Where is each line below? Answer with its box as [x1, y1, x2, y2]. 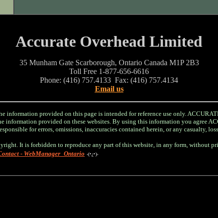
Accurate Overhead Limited [16, 33, 202, 50]
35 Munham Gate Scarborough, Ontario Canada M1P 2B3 [19, 58, 199, 67]
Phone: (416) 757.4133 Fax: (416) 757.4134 [40, 76, 178, 84]
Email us [94, 85, 124, 93]
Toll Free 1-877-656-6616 [69, 67, 149, 75]
